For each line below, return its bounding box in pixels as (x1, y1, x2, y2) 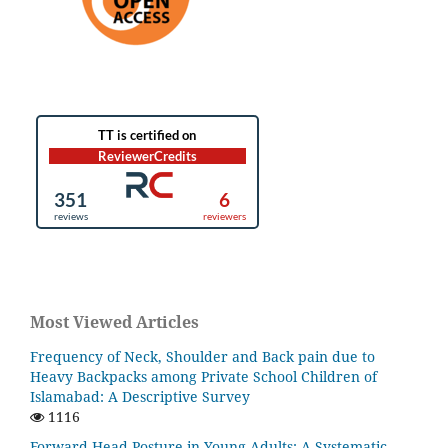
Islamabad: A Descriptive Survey (30, 386, 250, 406)
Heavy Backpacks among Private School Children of (30, 366, 377, 386)
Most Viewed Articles (30, 310, 199, 333)
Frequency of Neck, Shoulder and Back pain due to (30, 346, 375, 366)
